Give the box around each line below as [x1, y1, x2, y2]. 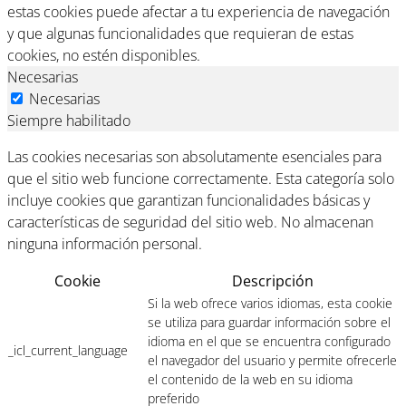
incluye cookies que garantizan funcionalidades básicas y [7, 189, 370, 210]
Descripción [232, 270, 314, 291]
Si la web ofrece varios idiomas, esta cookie [148, 294, 392, 312]
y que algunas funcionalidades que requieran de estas [7, 23, 353, 43]
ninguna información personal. [7, 233, 202, 254]
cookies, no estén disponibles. [7, 44, 200, 65]
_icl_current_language [8, 341, 128, 359]
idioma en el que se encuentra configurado [148, 332, 391, 350]
